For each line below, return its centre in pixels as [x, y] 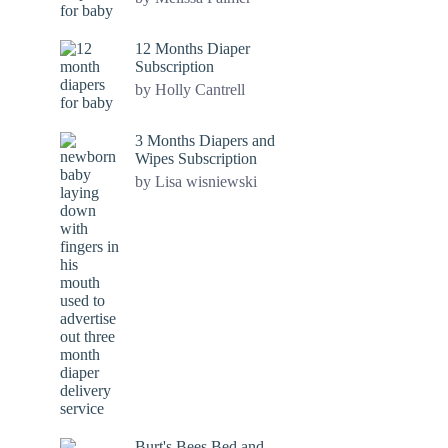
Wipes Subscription [196, 158]
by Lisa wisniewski [196, 181]
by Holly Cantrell [190, 89]
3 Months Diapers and [205, 140]
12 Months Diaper [192, 48]
